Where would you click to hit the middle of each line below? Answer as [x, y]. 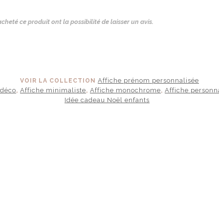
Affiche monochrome [125, 90]
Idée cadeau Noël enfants [107, 100]
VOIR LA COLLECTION [59, 80]
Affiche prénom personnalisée [148, 80]
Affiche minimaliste [53, 90]
